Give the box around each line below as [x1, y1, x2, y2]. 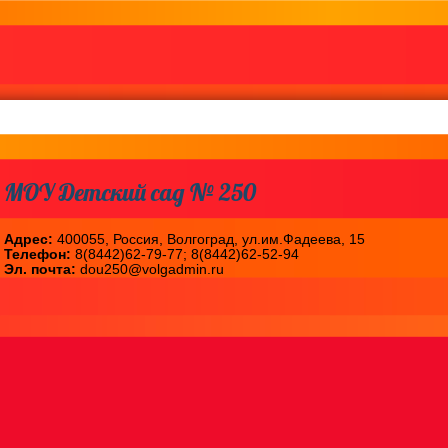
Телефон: [4, 247, 71, 263]
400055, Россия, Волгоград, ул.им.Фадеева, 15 [53, 232, 365, 248]
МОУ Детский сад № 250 [4, 177, 256, 208]
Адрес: [4, 232, 53, 248]
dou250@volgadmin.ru [76, 262, 224, 278]
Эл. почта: [4, 262, 76, 278]
